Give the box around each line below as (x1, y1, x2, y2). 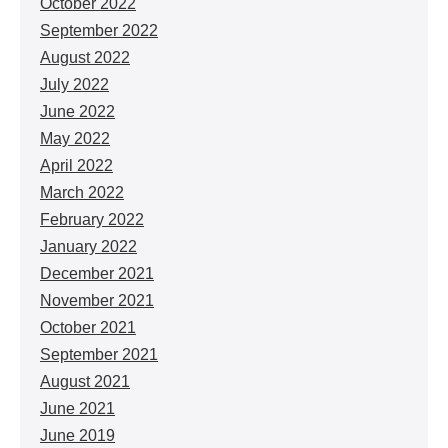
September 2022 (40, 22, 158, 39)
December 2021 (40, 265, 154, 282)
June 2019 (40, 427, 115, 444)
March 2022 (40, 184, 124, 201)
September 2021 (40, 346, 158, 363)
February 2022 (40, 211, 144, 228)
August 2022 (40, 49, 130, 66)
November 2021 (40, 292, 154, 309)
